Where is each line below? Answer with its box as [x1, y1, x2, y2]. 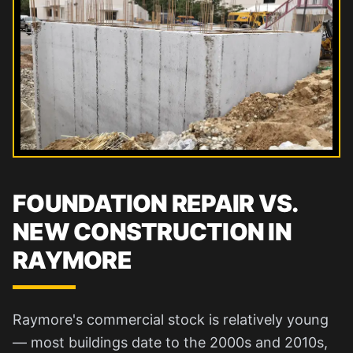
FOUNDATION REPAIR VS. [13, 188, 297, 217]
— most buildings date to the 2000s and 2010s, [13, 333, 328, 351]
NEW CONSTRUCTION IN [13, 217, 292, 246]
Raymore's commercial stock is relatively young [13, 310, 329, 328]
